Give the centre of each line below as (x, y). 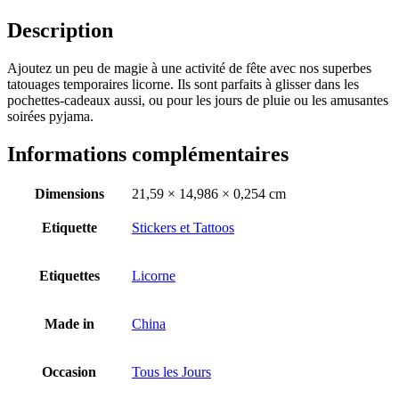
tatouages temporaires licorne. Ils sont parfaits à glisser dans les (183, 84)
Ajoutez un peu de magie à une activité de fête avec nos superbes (189, 68)
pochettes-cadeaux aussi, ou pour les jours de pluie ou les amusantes (198, 100)
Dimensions (69, 194)
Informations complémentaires (148, 154)
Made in (69, 324)
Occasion (69, 372)
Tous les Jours (171, 372)
